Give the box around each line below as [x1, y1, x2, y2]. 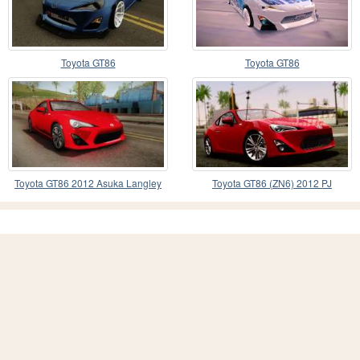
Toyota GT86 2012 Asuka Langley [14, 175, 162, 190]
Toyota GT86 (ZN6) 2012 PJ [212, 175, 332, 190]
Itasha [75, 191, 101, 206]
